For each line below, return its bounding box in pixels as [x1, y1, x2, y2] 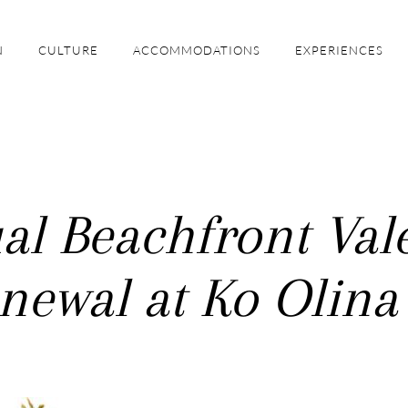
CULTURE [37, 43, 98, 57]
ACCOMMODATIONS [132, 43, 260, 57]
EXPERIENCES [294, 43, 383, 57]
